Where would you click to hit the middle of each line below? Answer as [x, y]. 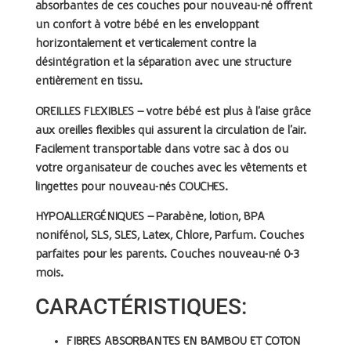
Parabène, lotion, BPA [209, 217]
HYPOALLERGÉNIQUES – [94, 217]
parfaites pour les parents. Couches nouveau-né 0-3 [167, 254]
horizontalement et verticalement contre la [146, 44]
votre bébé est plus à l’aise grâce [227, 112]
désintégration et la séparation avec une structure [163, 63]
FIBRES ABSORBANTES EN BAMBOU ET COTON [184, 342]
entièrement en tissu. [89, 82]
